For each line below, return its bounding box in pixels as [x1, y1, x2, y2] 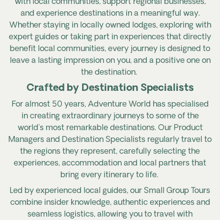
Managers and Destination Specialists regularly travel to [8, 136, 212, 144]
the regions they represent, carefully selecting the [20, 148, 200, 156]
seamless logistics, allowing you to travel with [27, 211, 192, 219]
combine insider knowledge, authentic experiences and [10, 199, 210, 207]
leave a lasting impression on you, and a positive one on [9, 57, 211, 65]
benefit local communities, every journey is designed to [10, 45, 210, 53]
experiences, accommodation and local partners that [14, 160, 206, 167]
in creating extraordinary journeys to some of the [21, 112, 199, 120]
